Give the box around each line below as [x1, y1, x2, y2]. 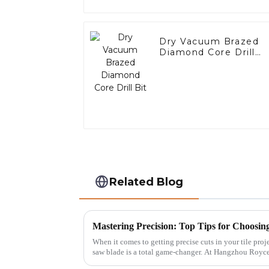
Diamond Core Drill [159, 47, 255, 58]
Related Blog [109, 175, 184, 188]
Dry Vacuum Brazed [159, 36, 259, 47]
